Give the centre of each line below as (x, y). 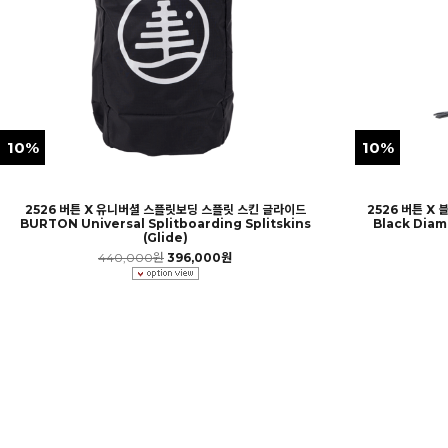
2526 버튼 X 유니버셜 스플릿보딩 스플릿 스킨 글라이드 (165, 209)
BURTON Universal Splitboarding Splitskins (165, 223)
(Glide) (165, 237)
